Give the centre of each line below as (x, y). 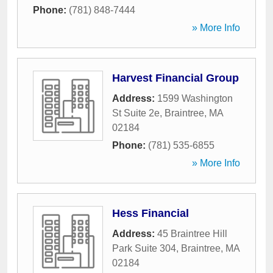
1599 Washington (195, 98)
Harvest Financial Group (175, 78)
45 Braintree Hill (192, 234)
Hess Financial (151, 213)
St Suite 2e (136, 113)
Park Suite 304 (144, 248)
